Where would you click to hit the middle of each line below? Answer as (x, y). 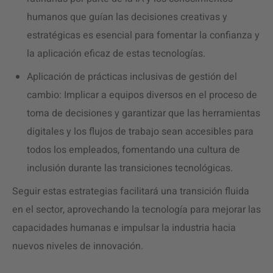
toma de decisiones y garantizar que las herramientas (144, 113)
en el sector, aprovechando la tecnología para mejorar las (136, 210)
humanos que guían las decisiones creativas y (127, 17)
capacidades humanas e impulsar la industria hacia (124, 228)
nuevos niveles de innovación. (78, 246)
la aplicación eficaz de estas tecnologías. (117, 54)
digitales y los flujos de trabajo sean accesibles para (140, 132)
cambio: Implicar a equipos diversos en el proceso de (142, 95)
